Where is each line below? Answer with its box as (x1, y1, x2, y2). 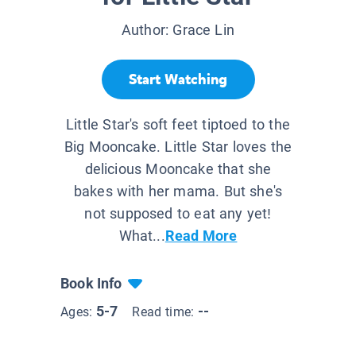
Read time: (132, 304, 198, 320)
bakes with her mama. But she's (73, 183, 283, 200)
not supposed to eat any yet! (84, 205, 272, 222)
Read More (164, 227, 238, 245)
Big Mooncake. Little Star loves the (64, 138, 292, 156)
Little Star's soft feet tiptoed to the (66, 116, 290, 133)
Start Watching (129, 69, 227, 89)
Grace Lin (172, 21, 235, 39)
